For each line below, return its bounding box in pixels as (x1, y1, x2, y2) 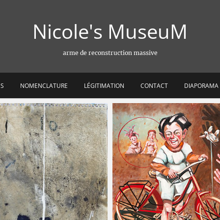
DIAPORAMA (184, 82, 219, 90)
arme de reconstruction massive (62, 49, 158, 56)
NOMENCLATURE (20, 82, 68, 90)
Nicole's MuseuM (32, 18, 188, 45)
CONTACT (140, 82, 168, 90)
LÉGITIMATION (83, 82, 124, 90)
